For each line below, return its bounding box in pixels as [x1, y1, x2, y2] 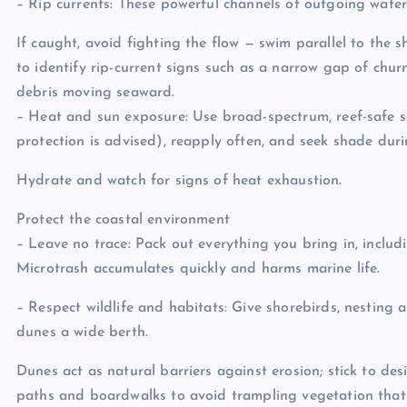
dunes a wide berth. [16, 325, 149, 340]
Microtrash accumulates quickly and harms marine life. [16, 262, 381, 276]
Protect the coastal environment [16, 213, 230, 227]
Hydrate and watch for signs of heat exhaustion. [16, 174, 342, 188]
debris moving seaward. [16, 85, 175, 100]
